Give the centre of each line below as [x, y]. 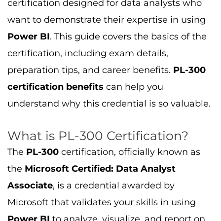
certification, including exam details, [88, 53]
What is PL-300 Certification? [98, 135]
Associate [30, 185]
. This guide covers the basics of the [128, 37]
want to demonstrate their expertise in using [107, 20]
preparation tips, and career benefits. [90, 70]
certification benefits [55, 87]
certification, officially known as [129, 152]
